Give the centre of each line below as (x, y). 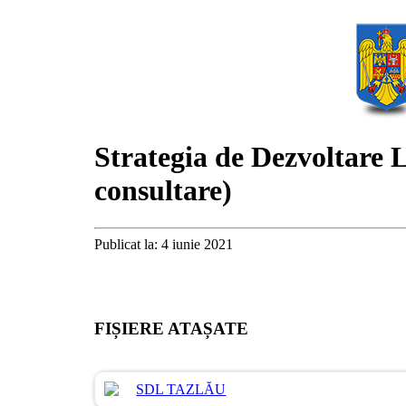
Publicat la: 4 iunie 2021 (164, 244)
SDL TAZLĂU (181, 390)
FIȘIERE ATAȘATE (172, 328)
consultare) (164, 191)
